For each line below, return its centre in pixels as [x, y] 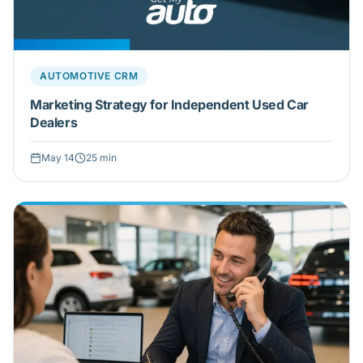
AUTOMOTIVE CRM [89, 76]
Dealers [54, 123]
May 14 [58, 158]
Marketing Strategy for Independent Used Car [169, 105]
